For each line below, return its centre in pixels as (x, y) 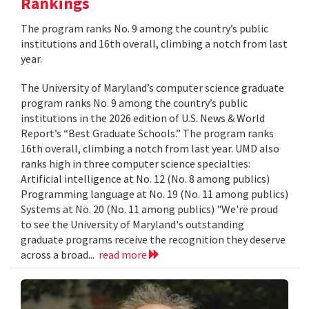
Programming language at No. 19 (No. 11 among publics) (154, 193)
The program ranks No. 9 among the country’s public (144, 28)
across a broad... (60, 254)
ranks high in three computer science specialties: (136, 163)
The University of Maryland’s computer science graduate (152, 87)
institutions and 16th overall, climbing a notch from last (154, 43)
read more (124, 254)
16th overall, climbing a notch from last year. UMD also (150, 148)
